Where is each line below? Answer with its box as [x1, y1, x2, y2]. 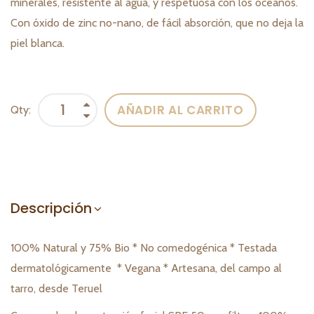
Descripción [11, 198, 92, 219]
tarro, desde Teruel [11, 282, 102, 296]
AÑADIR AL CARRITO [117, 101, 244, 118]
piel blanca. [11, 36, 67, 50]
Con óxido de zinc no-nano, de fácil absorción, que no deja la [11, 16, 303, 30]
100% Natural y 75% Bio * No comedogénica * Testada [11, 241, 277, 255]
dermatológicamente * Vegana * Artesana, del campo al [11, 261, 282, 275]
